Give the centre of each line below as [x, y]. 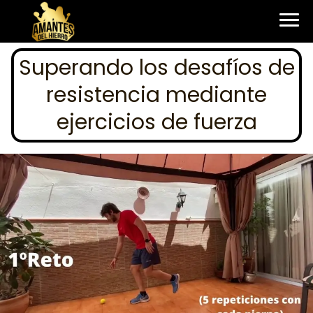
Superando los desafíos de [156, 67]
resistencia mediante [156, 95]
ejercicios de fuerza [156, 122]
